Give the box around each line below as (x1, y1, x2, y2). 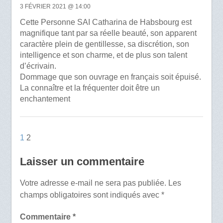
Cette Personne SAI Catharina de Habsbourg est (19, 18, 192, 27)
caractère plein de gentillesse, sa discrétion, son (19, 40, 189, 49)
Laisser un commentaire (19, 155, 144, 168)
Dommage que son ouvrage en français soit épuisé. (19, 73, 201, 82)
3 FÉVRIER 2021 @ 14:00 (19, 3, 91, 10)
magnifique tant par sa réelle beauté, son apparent (19, 29, 197, 38)
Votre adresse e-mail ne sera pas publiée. (19, 179, 166, 188)
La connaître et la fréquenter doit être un (19, 84, 160, 93)
